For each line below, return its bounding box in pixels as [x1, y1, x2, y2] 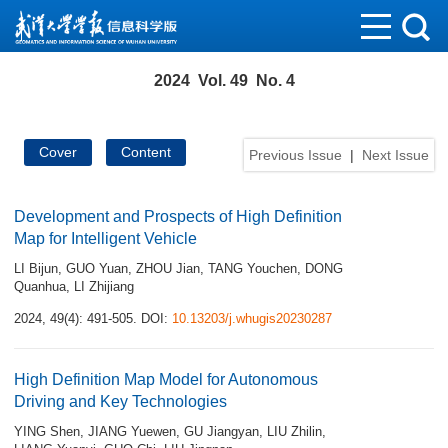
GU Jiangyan [184, 424, 259, 439]
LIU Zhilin [267, 424, 322, 439]
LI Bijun [14, 261, 58, 276]
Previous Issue [249, 147, 342, 163]
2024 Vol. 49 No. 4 [153, 72, 295, 89]
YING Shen [14, 424, 80, 439]
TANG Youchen [208, 261, 297, 276]
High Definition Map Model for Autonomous [14, 371, 318, 388]
